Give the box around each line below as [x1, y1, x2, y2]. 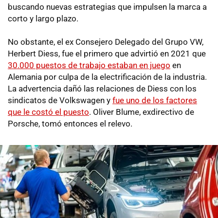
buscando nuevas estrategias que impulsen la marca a [8, 1, 207, 12]
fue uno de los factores [112, 95, 197, 105]
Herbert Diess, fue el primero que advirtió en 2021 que [8, 48, 206, 58]
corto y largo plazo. [8, 13, 78, 23]
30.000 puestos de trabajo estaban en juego [8, 60, 170, 70]
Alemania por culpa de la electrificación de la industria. [8, 72, 207, 82]
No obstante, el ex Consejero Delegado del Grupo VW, [8, 36, 203, 47]
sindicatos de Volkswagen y [8, 95, 112, 105]
